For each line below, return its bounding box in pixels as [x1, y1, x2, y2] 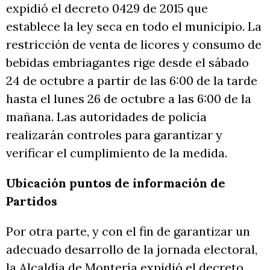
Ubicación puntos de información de [6, 175, 225, 190]
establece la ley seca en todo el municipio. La [6, 18, 262, 34]
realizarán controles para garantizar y [6, 127, 222, 142]
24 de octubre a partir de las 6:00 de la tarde [6, 72, 257, 88]
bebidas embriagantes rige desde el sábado [6, 54, 249, 70]
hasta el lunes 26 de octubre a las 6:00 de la [6, 90, 251, 106]
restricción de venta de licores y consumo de [6, 36, 262, 52]
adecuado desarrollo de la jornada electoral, [6, 241, 257, 257]
